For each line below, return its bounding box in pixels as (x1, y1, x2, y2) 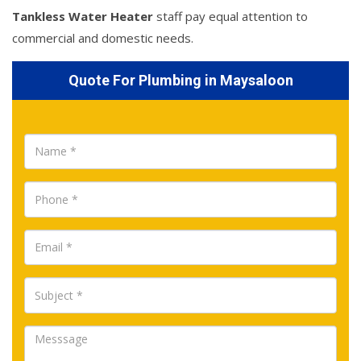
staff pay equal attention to (153, 7, 308, 24)
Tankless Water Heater (12, 7, 153, 24)
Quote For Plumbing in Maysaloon (68, 71, 293, 89)
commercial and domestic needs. (12, 29, 193, 46)
